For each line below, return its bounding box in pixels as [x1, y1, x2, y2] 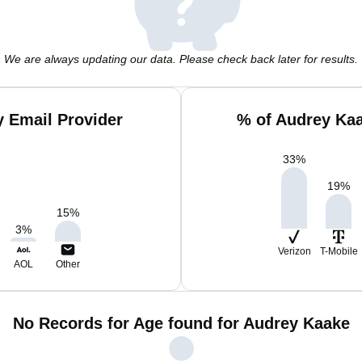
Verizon [277, 246, 311, 257]
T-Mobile [319, 246, 358, 257]
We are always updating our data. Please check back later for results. [4, 53, 358, 65]
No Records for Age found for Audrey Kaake [12, 314, 350, 332]
